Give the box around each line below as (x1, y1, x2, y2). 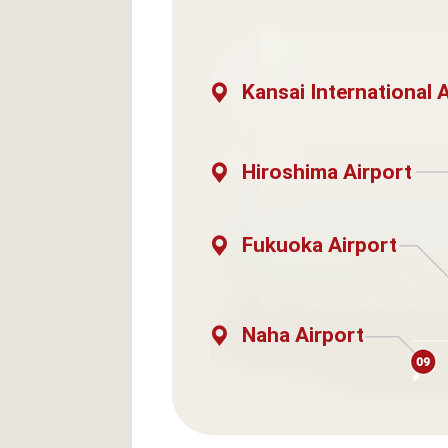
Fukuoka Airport (242, 233, 397, 257)
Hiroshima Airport (242, 160, 412, 184)
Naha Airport (242, 323, 364, 347)
